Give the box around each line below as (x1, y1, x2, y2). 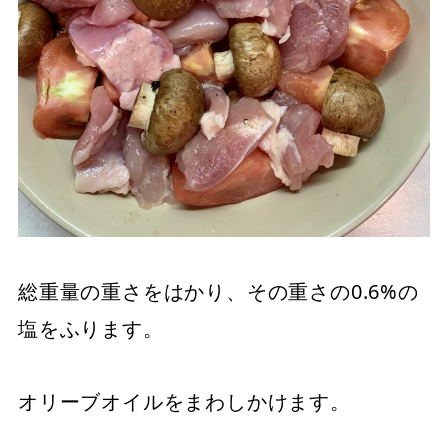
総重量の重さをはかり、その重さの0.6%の (18, 278, 419, 306)
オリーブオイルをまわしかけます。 (18, 388, 351, 416)
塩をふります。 (18, 315, 164, 343)
